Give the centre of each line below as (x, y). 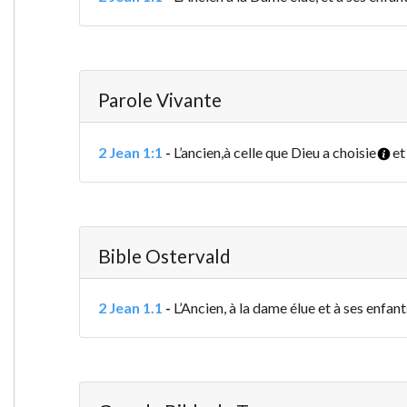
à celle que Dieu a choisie (299, 153)
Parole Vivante (159, 100)
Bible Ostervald (164, 256)
